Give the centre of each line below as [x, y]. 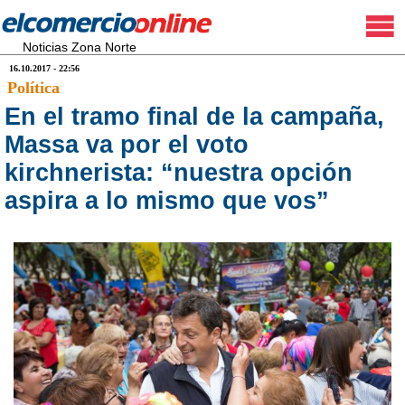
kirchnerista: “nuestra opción [179, 173]
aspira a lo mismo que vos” [167, 201]
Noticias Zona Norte [80, 47]
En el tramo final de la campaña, [194, 117]
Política [33, 88]
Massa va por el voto [127, 145]
